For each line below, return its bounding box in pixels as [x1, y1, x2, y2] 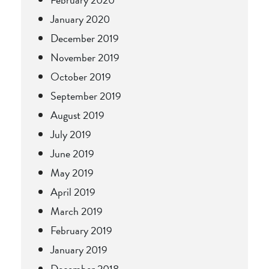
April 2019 [50, 183, 95, 200]
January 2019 [50, 241, 107, 258]
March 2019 [50, 202, 103, 219]
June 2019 [50, 145, 94, 162]
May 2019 [50, 164, 94, 181]
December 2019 [50, 29, 119, 46]
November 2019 [50, 49, 119, 65]
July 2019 [50, 125, 91, 142]
